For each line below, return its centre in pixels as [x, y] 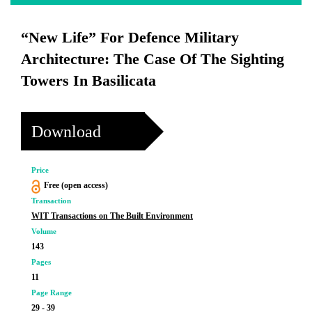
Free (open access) [76, 185]
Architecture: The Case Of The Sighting [153, 59]
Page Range [52, 292]
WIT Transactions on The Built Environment [112, 216]
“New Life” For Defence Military [130, 37]
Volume [44, 231]
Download [66, 131]
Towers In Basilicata [88, 80]
